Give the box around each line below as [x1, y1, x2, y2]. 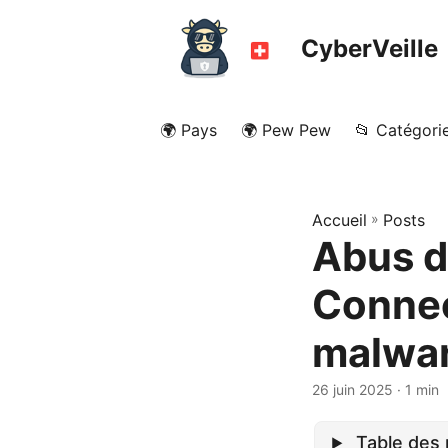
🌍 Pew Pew [241, 120, 331, 140]
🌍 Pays [160, 120, 217, 140]
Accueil [312, 210, 367, 230]
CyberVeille [301, 33, 439, 63]
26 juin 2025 [312, 381, 393, 398]
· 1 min [393, 381, 439, 398]
